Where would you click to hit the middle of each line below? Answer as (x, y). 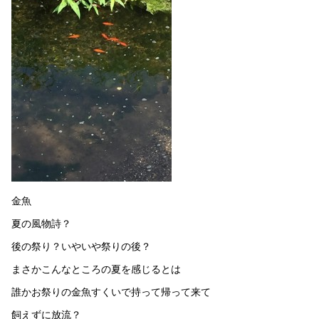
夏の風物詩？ (41, 223)
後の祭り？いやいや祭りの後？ (81, 246)
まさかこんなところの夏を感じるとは (96, 269)
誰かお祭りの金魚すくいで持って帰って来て (111, 292)
